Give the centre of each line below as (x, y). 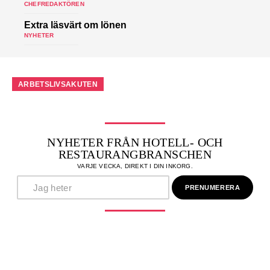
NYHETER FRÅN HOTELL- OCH (135, 142)
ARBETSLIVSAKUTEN (58, 84)
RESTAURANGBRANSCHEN (135, 154)
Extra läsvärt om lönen (75, 25)
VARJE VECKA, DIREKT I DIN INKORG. (135, 166)
